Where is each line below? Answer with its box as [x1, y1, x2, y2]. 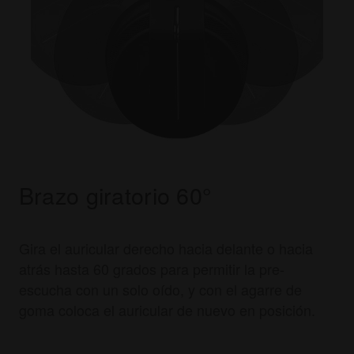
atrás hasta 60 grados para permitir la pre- [18, 258, 284, 280]
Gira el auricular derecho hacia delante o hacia [18, 238, 313, 259]
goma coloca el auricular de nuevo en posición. [18, 299, 315, 321]
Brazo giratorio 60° [18, 179, 212, 212]
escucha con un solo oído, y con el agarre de [18, 279, 302, 300]
